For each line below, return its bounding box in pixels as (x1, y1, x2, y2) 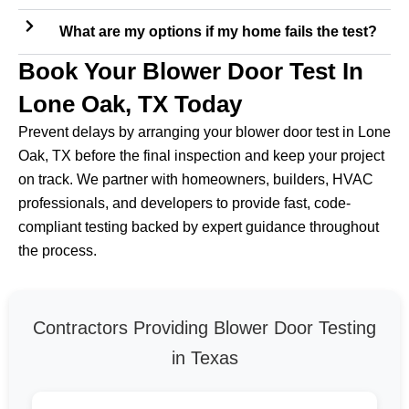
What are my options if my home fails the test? (58, 24, 377, 40)
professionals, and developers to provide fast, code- (18, 195, 351, 212)
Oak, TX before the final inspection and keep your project (18, 148, 384, 164)
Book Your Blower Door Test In (18, 58, 363, 86)
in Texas (171, 348, 238, 369)
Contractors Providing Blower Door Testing (33, 318, 376, 339)
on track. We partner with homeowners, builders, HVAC (18, 172, 373, 188)
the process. (18, 243, 97, 259)
